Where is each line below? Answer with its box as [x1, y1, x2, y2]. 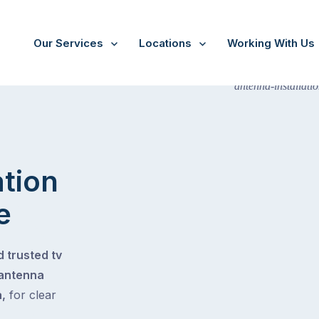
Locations [139, 36, 192, 50]
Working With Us [227, 36, 315, 50]
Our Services [33, 36, 103, 50]
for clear [6, 287, 56, 302]
